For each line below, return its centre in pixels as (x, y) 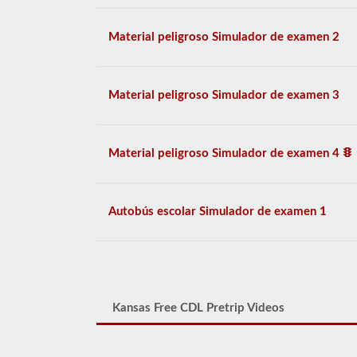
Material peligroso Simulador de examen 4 (225, 153)
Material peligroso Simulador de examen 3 (224, 95)
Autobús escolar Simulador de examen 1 (217, 212)
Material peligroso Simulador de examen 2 (224, 37)
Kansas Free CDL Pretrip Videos (198, 308)
